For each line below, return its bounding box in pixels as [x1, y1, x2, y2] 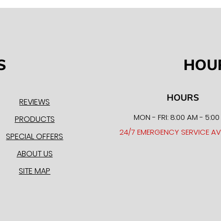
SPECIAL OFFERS [6, 131, 64, 142]
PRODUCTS [14, 113, 55, 125]
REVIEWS [19, 96, 50, 108]
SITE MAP [19, 165, 51, 177]
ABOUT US [16, 148, 53, 159]
